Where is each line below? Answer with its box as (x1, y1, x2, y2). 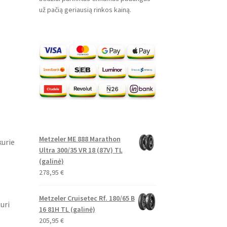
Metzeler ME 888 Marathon (39, 134, 121, 143)
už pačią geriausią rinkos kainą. (39, 5, 131, 15)
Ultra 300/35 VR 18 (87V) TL (39, 145, 123, 155)
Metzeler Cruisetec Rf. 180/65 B (39, 193, 135, 203)
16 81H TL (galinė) (39, 204, 95, 214)
